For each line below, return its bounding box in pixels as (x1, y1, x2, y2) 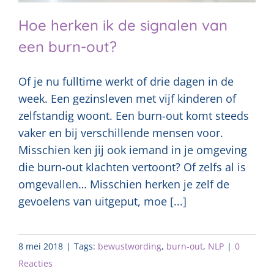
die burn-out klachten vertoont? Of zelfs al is (18, 160, 246, 175)
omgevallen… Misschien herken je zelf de (18, 177, 229, 192)
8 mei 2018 (18, 240, 63, 253)
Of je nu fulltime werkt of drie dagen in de (18, 74, 234, 89)
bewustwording (98, 240, 161, 253)
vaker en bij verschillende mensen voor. (18, 125, 223, 141)
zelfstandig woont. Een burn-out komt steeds (18, 108, 249, 124)
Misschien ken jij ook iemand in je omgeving (18, 143, 247, 158)
